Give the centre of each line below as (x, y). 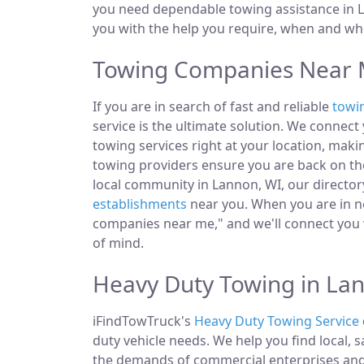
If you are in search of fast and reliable (212, 106)
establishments (140, 204)
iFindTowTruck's (143, 321)
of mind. (118, 243)
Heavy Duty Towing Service (277, 321)
